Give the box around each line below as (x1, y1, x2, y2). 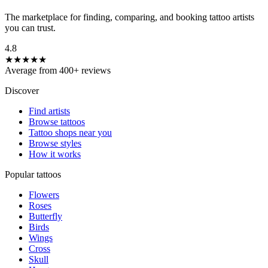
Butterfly (29, 211, 62, 222)
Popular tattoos (5, 169, 61, 180)
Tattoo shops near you (29, 127, 112, 138)
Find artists (29, 106, 70, 117)
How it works (29, 149, 81, 160)
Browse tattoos (29, 117, 85, 127)
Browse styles (29, 138, 81, 149)
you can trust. (5, 23, 56, 33)
